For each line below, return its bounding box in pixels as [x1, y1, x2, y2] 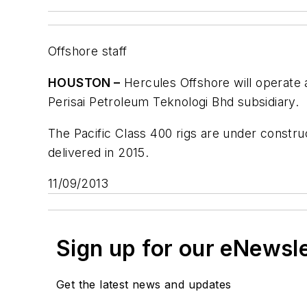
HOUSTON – [48, 75, 121, 90]
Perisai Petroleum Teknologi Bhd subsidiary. [48, 94, 299, 109]
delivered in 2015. [48, 145, 149, 160]
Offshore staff [48, 44, 127, 59]
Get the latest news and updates [56, 278, 232, 292]
